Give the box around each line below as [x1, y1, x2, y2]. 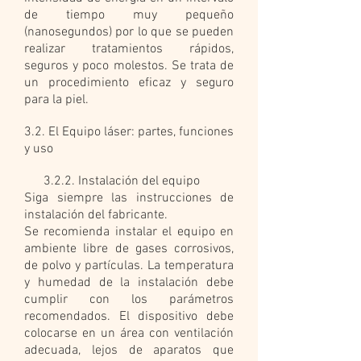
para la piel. [24, 92, 89, 108]
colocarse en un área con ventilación [24, 326, 234, 342]
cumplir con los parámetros [24, 292, 234, 308]
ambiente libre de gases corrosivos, [24, 241, 234, 257]
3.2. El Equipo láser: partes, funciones [24, 124, 234, 140]
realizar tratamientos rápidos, [24, 41, 234, 57]
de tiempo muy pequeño [24, 7, 234, 23]
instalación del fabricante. [24, 207, 168, 223]
